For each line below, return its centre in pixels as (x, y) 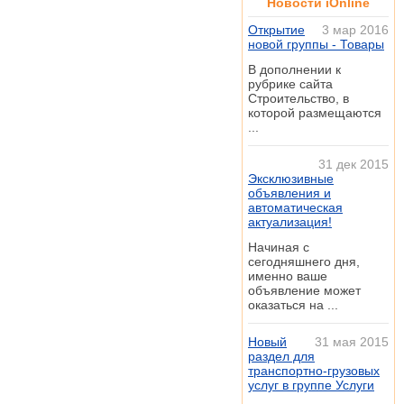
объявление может (304, 290)
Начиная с (279, 247)
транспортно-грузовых (314, 371)
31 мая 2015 (352, 342)
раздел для (281, 356)
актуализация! (290, 222)
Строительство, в (298, 98)
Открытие (276, 30)
